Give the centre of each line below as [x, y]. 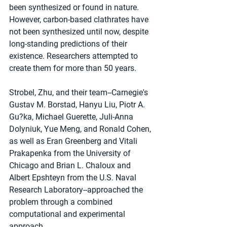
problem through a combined [62, 202]
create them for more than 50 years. [73, 68]
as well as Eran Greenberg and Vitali [74, 141]
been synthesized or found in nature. [75, 7]
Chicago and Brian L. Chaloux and [71, 165]
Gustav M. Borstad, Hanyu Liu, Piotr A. [78, 104]
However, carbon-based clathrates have [80, 19]
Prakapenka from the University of [71, 153]
